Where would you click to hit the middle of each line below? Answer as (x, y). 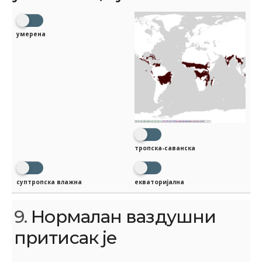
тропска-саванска (165, 148)
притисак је (66, 237)
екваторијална (159, 182)
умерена (31, 34)
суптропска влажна (49, 182)
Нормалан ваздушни (122, 216)
